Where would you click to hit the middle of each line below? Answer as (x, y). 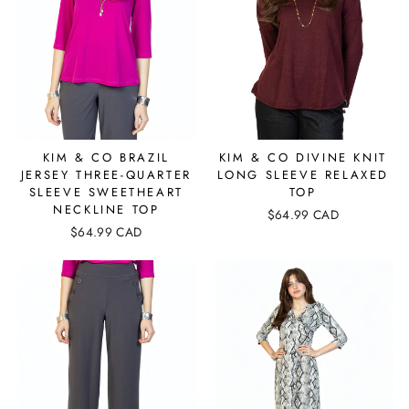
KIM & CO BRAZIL (106, 158)
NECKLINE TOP (106, 210)
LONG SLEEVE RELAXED (303, 175)
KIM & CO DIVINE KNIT (303, 158)
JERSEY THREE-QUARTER (106, 175)
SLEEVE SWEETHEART (106, 193)
